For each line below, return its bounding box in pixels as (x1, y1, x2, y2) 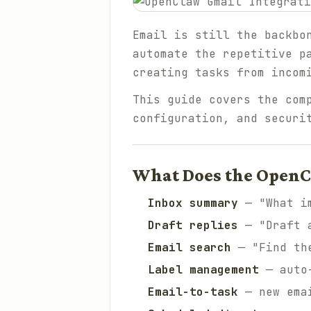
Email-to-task (148, 285, 238, 299)
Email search (148, 240, 231, 255)
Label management (148, 262, 259, 277)
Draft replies (148, 218, 238, 233)
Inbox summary (148, 196, 238, 210)
